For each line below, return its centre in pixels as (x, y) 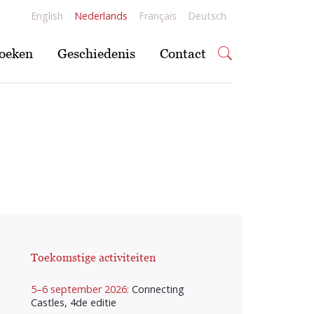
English (47, 16)
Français (158, 16)
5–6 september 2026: (81, 289)
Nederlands (101, 16)
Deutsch (207, 16)
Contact (183, 53)
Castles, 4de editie (74, 303)
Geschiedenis (96, 53)
